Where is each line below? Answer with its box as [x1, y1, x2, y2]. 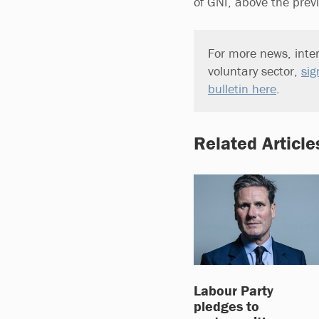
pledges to [194, 296, 259, 315]
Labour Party [194, 281, 273, 299]
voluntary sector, [208, 63, 301, 79]
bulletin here [208, 80, 276, 97]
